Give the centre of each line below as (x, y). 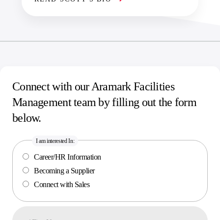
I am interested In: (55, 141)
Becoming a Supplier (64, 171)
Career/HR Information (68, 157)
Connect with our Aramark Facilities (93, 87)
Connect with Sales (62, 185)
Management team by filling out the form (104, 102)
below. (27, 118)
